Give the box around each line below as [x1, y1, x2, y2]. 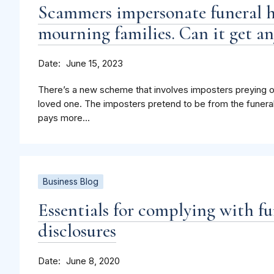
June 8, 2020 [66, 256, 120, 267]
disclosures [38, 220, 116, 243]
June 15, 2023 [66, 58, 123, 70]
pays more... [38, 113, 90, 124]
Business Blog [43, 177, 98, 187]
